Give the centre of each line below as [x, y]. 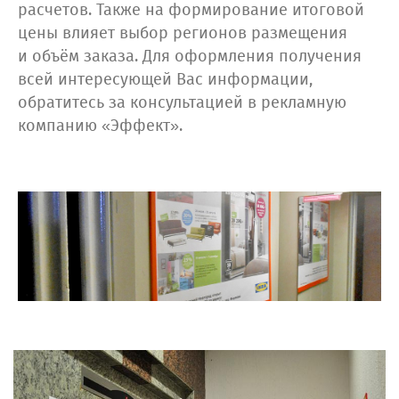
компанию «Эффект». [100, 127]
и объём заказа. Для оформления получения [190, 57]
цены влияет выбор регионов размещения [183, 34]
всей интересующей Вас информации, [165, 81]
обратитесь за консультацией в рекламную [182, 104]
